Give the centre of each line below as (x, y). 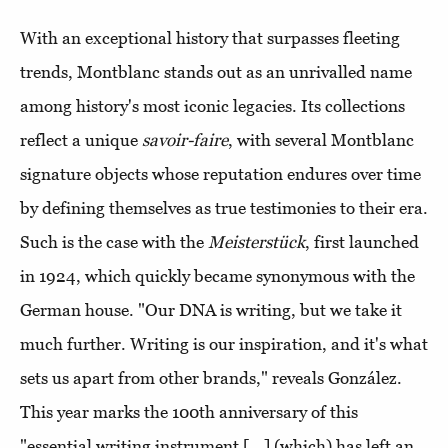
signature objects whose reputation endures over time (220, 174)
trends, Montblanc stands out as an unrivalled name (216, 72)
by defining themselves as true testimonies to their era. (224, 208)
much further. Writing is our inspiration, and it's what (224, 344)
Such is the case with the (114, 242)
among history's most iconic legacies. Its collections (212, 106)
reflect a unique (81, 140)
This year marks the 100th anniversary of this (189, 412)
